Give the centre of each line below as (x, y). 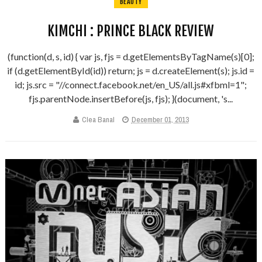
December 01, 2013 (160, 119)
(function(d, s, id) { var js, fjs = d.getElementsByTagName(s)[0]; (131, 56)
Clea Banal (98, 119)
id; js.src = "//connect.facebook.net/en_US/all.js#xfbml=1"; (131, 84)
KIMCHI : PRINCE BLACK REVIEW (131, 31)
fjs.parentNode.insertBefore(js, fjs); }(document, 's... (131, 98)
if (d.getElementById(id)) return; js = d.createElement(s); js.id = (131, 70)
